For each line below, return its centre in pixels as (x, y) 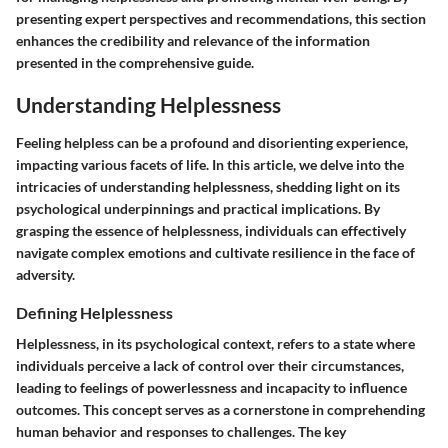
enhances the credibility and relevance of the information (193, 40)
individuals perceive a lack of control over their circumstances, (210, 365)
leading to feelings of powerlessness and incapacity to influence (211, 387)
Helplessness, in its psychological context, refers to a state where (215, 343)
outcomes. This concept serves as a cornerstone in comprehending (220, 409)
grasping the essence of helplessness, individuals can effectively (211, 230)
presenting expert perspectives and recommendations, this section (221, 18)
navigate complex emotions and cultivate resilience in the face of (215, 252)
